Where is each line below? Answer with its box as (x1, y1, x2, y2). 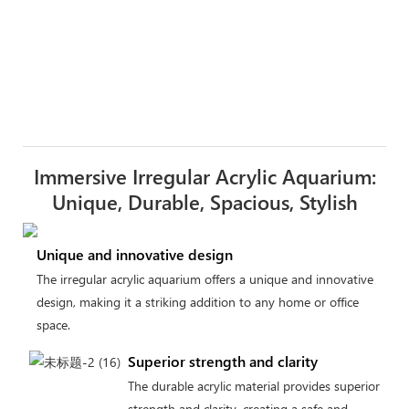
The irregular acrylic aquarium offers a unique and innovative (36, 270, 373, 288)
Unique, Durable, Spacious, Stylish (51, 188, 358, 216)
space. (36, 316, 70, 334)
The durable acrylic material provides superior (127, 376, 380, 394)
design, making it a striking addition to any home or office (36, 293, 359, 311)
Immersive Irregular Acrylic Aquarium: (33, 163, 376, 191)
